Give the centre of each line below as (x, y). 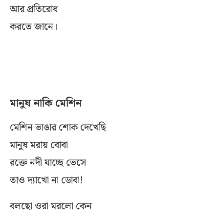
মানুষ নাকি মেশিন (46, 104)
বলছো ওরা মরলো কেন (51, 207)
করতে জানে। (34, 27)
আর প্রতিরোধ (34, 10)
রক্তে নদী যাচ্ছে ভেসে (48, 163)
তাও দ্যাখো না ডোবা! (46, 181)
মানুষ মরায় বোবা (39, 145)
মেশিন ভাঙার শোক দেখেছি (58, 128)
